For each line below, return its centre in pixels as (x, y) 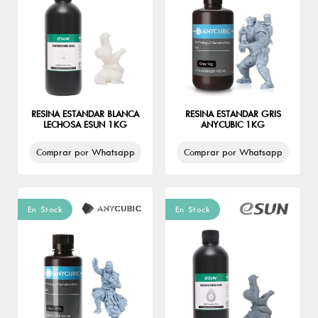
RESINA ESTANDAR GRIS (233, 114)
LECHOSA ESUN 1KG (85, 125)
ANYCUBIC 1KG (233, 125)
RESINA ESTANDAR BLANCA (85, 114)
